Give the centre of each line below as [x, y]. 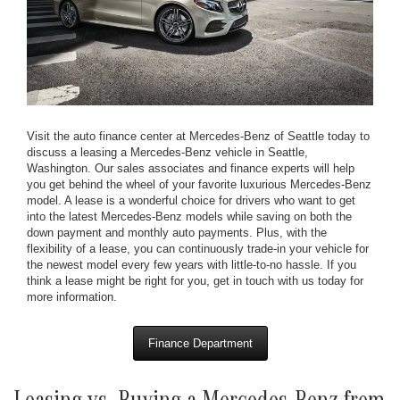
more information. [72, 296]
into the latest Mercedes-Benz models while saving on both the [189, 216]
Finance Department [200, 343]
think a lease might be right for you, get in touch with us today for [195, 280]
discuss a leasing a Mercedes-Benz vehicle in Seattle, [167, 152]
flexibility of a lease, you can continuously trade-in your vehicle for [198, 248]
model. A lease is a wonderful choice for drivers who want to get [191, 200]
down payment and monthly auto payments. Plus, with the [177, 232]
